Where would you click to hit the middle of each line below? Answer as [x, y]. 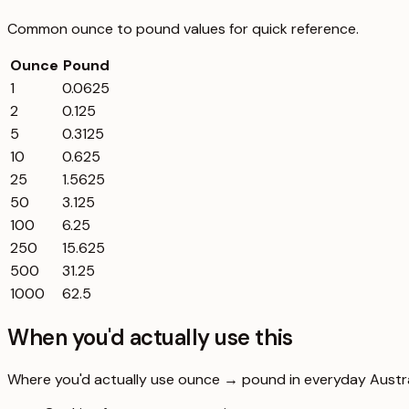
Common [39, 28]
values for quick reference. [269, 28]
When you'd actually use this [150, 338]
